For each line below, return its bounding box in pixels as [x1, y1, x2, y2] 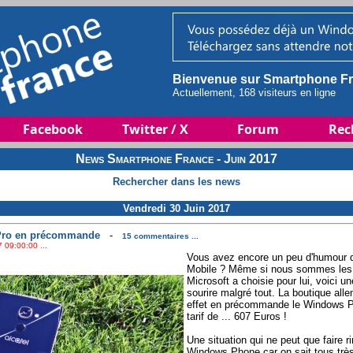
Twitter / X [122, 121, 188, 138]
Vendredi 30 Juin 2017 [123, 203, 230, 214]
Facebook [23, 121, 83, 138]
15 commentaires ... [121, 232, 199, 241]
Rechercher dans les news [113, 176, 240, 188]
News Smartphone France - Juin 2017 [76, 152, 277, 165]
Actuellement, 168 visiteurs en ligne [173, 87, 336, 98]
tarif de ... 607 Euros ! [186, 310, 287, 323]
